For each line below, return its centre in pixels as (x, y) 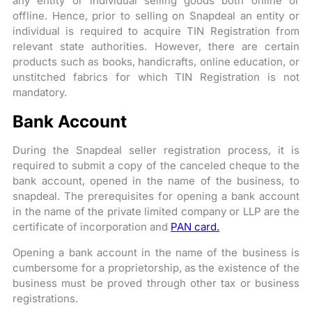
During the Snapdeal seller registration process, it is (156, 150)
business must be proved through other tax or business (156, 283)
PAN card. (195, 226)
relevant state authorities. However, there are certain (156, 46)
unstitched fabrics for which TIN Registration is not (156, 77)
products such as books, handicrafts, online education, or (156, 61)
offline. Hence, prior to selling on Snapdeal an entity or (156, 15)
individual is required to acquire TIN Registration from (156, 31)
